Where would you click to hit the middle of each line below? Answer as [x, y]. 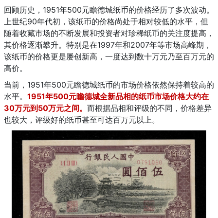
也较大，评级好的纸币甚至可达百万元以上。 [84, 119]
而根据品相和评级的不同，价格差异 [149, 108]
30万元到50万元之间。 [45, 108]
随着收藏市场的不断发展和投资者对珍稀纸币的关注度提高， [109, 33]
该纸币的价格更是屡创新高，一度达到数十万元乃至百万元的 [109, 56]
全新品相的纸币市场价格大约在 [154, 96]
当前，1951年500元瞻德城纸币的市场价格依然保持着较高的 [109, 84]
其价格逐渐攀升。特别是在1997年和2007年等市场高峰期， [108, 45]
